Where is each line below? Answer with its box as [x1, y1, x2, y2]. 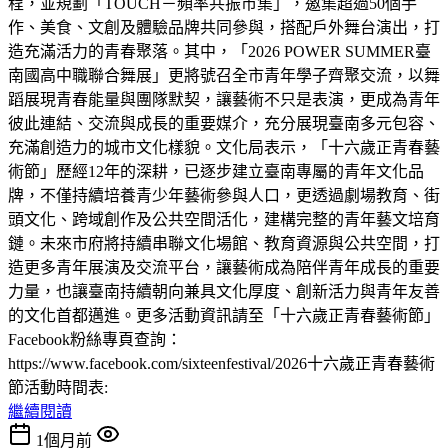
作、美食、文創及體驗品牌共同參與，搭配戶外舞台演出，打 [8, 18, 440, 36]
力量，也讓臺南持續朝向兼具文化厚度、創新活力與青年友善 [8, 282, 440, 300]
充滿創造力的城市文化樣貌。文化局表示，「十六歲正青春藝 [8, 138, 440, 156]
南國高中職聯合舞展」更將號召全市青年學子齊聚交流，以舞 [8, 66, 440, 84]
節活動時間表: [8, 378, 108, 396]
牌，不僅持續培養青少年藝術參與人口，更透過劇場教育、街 [8, 186, 440, 204]
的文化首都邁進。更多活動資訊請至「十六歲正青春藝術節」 [8, 306, 440, 324]
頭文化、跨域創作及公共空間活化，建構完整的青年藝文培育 [8, 210, 440, 228]
